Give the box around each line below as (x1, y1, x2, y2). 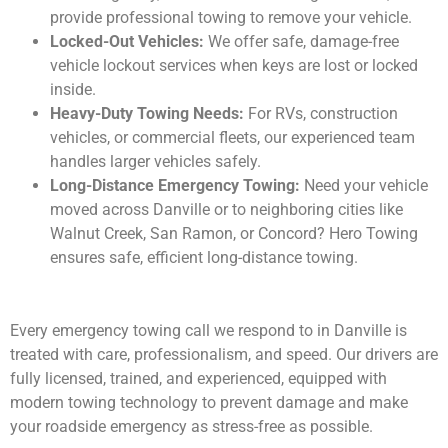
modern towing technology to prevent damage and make (10, 392, 408, 412)
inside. (50, 79, 96, 99)
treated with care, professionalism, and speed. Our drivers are (10, 344, 438, 364)
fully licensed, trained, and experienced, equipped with (10, 368, 387, 388)
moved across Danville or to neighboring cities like (50, 199, 403, 219)
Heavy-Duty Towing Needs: (50, 103, 244, 123)
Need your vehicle (300, 175, 428, 195)
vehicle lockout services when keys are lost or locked (50, 55, 418, 75)
